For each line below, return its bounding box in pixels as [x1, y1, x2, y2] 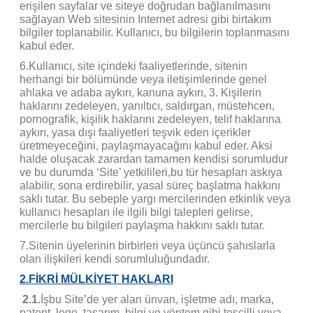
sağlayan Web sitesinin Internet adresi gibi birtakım [20, 13, 271, 25]
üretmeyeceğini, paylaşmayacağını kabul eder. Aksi [20, 139, 272, 152]
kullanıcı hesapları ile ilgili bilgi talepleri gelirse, [20, 205, 253, 218]
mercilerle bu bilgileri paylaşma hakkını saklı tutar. [20, 219, 265, 231]
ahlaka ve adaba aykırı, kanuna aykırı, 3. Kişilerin [20, 86, 261, 99]
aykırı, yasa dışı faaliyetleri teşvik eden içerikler [20, 126, 251, 138]
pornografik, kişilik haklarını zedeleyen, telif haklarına [20, 112, 281, 125]
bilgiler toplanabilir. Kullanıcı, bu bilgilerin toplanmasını [20, 26, 289, 38]
